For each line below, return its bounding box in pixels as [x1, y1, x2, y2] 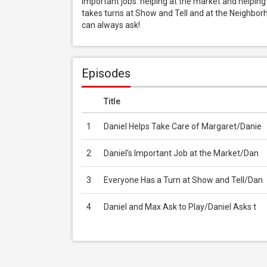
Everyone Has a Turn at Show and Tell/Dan [104, 175, 263, 185]
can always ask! [82, 20, 140, 30]
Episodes [82, 66, 131, 80]
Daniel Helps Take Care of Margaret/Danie [104, 122, 262, 131]
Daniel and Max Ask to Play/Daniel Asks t [104, 202, 256, 212]
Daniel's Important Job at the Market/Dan [104, 148, 259, 158]
